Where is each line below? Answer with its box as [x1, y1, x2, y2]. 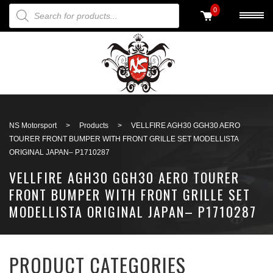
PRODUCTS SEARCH [9, 3, 96, 18]
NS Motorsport [9, 121, 57, 130]
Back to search [210, 40, 270, 52]
